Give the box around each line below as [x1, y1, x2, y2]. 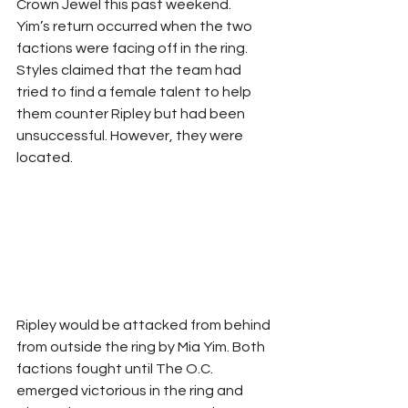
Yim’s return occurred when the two [16, 19, 255, 34]
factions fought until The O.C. [16, 361, 216, 376]
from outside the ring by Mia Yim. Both [16, 339, 268, 354]
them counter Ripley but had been [16, 107, 248, 121]
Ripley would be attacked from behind [16, 317, 273, 332]
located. [16, 150, 73, 165]
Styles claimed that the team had [16, 63, 244, 77]
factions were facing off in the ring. [16, 41, 250, 56]
